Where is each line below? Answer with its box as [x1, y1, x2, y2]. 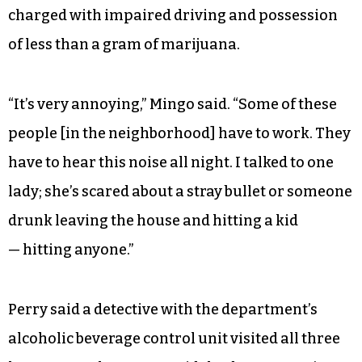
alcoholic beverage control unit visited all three [8, 329, 340, 347]
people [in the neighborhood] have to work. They [8, 124, 351, 142]
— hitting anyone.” [8, 240, 134, 259]
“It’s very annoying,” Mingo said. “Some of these [8, 95, 337, 113]
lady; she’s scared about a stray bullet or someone [8, 182, 352, 200]
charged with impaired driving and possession [8, 6, 338, 24]
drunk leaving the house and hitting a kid [8, 211, 298, 229]
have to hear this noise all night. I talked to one [8, 153, 334, 171]
